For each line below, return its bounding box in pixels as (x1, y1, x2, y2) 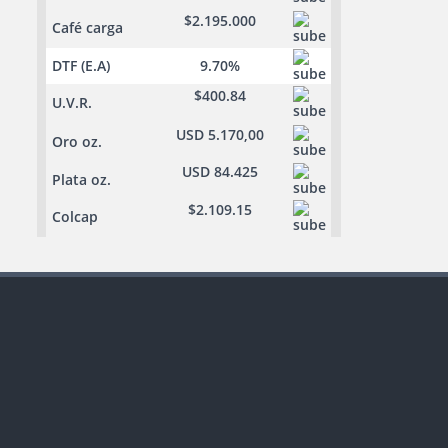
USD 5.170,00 (176, 125, 264, 144)
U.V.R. (51, 93, 92, 112)
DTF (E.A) (51, 56, 110, 75)
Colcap (51, 207, 98, 226)
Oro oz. (51, 132, 102, 151)
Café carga (51, 18, 123, 37)
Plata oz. (51, 170, 111, 189)
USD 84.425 (182, 162, 258, 181)
